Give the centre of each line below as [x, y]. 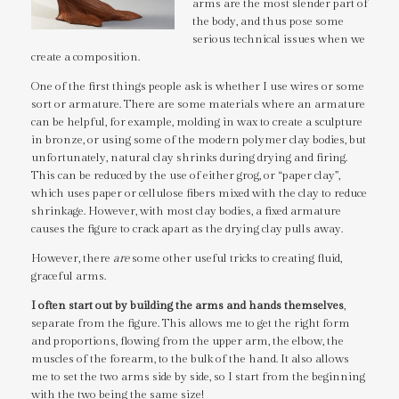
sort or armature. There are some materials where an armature [198, 105]
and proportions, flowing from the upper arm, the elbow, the [187, 342]
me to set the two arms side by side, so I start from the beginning [198, 377]
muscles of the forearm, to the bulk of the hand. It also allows [190, 359]
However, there [72, 259]
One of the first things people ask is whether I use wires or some [198, 87]
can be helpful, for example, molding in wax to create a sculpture [197, 122]
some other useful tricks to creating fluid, [236, 259]
